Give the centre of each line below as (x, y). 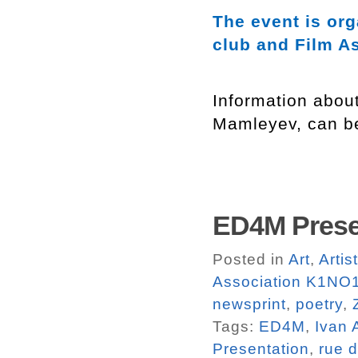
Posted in (251, 259)
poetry (319, 304)
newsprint (249, 304)
